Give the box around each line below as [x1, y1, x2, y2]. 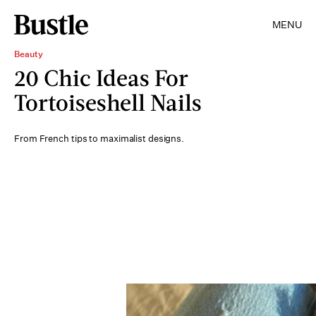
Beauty [14, 48, 43, 60]
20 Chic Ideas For [14, 63, 188, 91]
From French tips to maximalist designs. [14, 133, 185, 145]
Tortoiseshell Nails [14, 88, 202, 116]
